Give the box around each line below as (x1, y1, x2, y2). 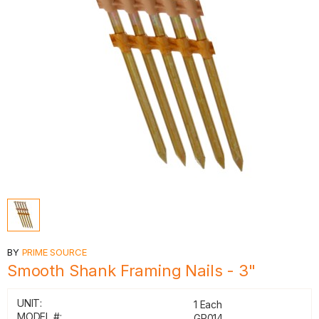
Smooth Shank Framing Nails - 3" (7, 261, 256, 280)
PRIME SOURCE (21, 246, 87, 258)
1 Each (194, 298, 222, 310)
